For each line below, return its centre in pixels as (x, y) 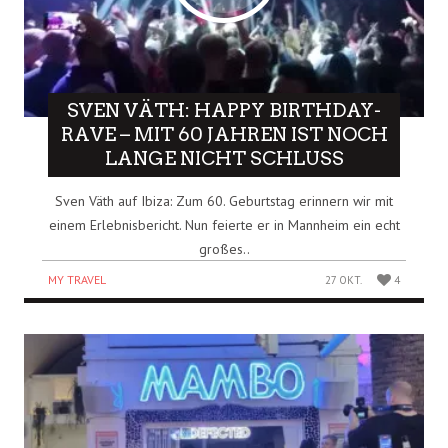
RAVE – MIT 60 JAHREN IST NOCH (224, 134)
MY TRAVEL (77, 279)
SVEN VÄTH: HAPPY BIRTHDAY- (224, 110)
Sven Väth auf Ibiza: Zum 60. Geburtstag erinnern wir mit (224, 200)
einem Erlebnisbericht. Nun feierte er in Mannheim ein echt (224, 224)
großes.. (224, 248)
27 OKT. (344, 279)
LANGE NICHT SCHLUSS (224, 158)
